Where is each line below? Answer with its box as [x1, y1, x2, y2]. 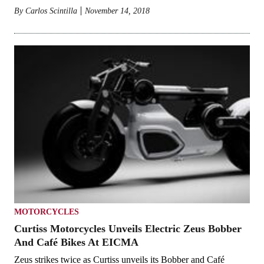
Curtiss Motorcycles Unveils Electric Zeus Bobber [14, 222, 242, 235]
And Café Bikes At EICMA [14, 236, 138, 248]
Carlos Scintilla [25, 6, 77, 15]
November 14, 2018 [85, 6, 150, 15]
